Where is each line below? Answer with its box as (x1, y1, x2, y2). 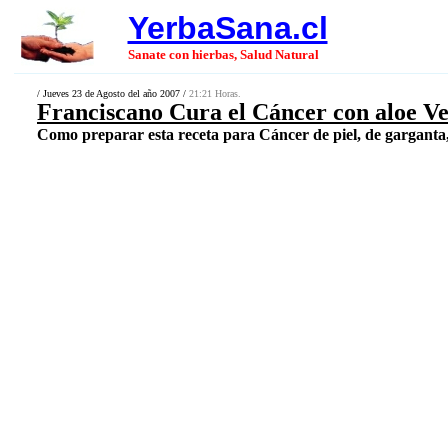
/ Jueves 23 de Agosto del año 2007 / (37, 88, 189, 99)
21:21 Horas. (189, 88, 241, 99)
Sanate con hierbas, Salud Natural (127, 47, 319, 62)
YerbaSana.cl (127, 10, 328, 46)
